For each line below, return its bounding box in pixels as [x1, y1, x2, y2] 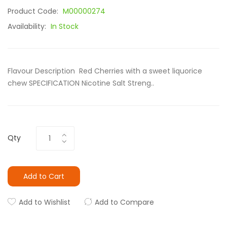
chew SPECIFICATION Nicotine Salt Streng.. [8, 78, 154, 88]
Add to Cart [23, 171, 64, 181]
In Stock [51, 21, 79, 31]
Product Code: [8, 6, 60, 16]
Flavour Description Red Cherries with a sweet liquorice [8, 66, 202, 76]
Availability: [8, 21, 48, 31]
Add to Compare [95, 197, 154, 207]
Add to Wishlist [19, 197, 70, 207]
